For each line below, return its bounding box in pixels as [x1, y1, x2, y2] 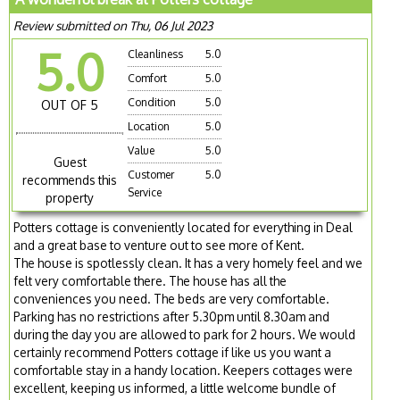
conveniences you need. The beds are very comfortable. [13, 291, 330, 307]
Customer [128, 168, 175, 182]
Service [128, 186, 162, 200]
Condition [128, 96, 177, 110]
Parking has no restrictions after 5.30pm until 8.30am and [13, 309, 330, 325]
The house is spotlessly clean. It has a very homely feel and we [13, 255, 363, 271]
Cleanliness [128, 47, 184, 62]
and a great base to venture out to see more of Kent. [13, 237, 305, 254]
